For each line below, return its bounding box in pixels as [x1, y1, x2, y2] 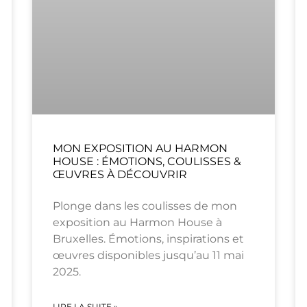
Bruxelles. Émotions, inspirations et [53, 232, 245, 246]
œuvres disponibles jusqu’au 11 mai [53, 249, 245, 262]
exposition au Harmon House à [53, 216, 223, 230]
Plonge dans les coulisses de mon [53, 199, 238, 213]
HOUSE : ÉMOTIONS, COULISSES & [53, 155, 242, 169]
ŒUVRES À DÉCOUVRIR [53, 168, 188, 182]
